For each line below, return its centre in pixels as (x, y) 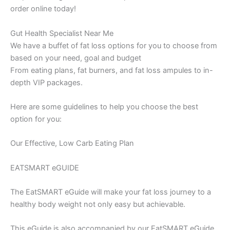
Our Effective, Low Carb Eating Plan (72, 143)
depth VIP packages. (46, 82)
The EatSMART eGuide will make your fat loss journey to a (111, 192)
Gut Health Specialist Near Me (62, 33)
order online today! (43, 9)
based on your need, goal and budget (76, 58)
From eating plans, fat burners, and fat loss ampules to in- (112, 70)
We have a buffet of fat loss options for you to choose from (114, 45)
